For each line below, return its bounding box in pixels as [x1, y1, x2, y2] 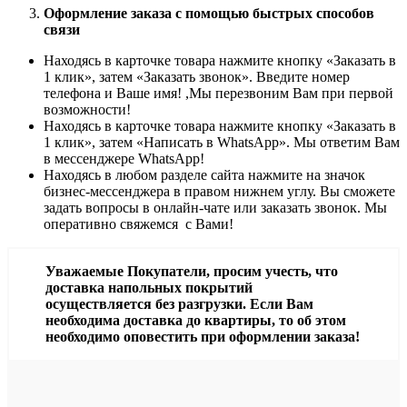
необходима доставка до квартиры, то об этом [45, 313, 346, 329]
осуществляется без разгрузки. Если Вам [45, 296, 313, 313]
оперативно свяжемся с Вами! [44, 216, 233, 233]
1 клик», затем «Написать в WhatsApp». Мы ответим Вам [44, 134, 400, 151]
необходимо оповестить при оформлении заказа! [45, 329, 360, 345]
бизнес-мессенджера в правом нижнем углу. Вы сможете [44, 184, 395, 200]
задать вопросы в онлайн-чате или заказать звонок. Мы [44, 200, 387, 216]
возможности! [44, 102, 131, 118]
